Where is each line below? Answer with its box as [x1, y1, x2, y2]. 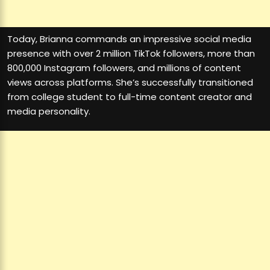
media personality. [7, 105, 90, 118]
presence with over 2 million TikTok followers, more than [7, 47, 255, 60]
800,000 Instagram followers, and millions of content [7, 61, 241, 75]
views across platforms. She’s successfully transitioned [7, 76, 253, 89]
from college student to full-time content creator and [7, 90, 252, 104]
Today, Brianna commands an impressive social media [7, 33, 251, 46]
